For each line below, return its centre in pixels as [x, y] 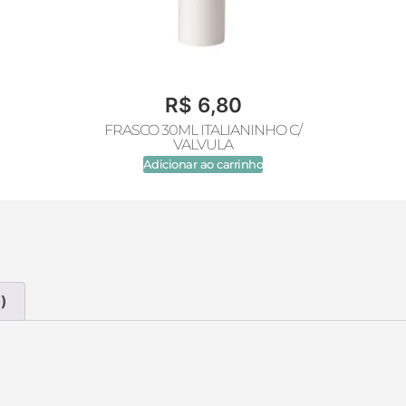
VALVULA [203, 144]
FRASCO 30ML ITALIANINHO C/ [203, 130]
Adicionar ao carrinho [203, 164]
